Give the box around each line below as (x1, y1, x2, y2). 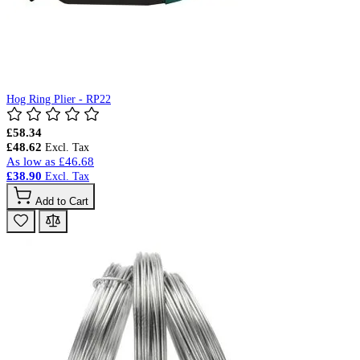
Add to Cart (35, 194, 88, 207)
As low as (6, 153, 55, 168)
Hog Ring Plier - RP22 (6, 92, 111, 105)
